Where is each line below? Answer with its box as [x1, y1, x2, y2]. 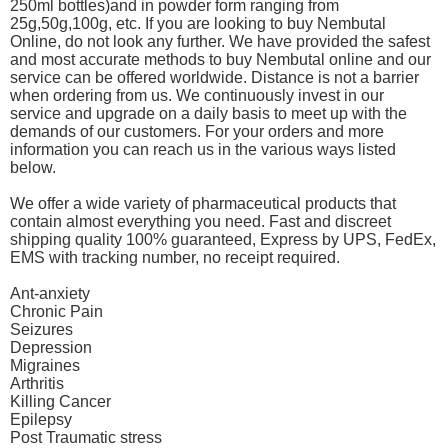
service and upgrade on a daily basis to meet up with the [10, 105, 407, 123]
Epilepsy [10, 411, 72, 429]
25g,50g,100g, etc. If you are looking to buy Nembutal [10, 15, 386, 33]
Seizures [10, 321, 73, 339]
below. [10, 159, 56, 177]
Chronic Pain [10, 303, 103, 321]
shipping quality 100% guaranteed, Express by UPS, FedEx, [10, 231, 436, 249]
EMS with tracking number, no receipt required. [10, 249, 340, 267]
